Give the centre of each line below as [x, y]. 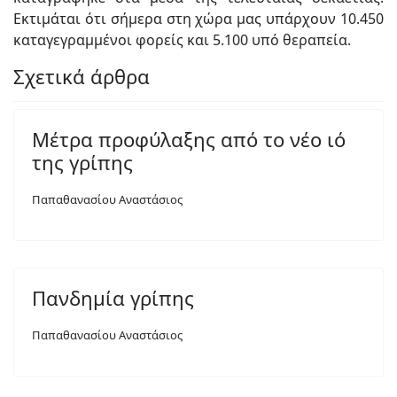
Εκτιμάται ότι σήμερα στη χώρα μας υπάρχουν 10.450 [198, 19]
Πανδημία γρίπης [113, 298]
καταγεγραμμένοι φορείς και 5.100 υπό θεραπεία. [182, 40]
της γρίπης [82, 163]
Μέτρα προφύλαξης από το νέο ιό [189, 140]
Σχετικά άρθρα [82, 77]
